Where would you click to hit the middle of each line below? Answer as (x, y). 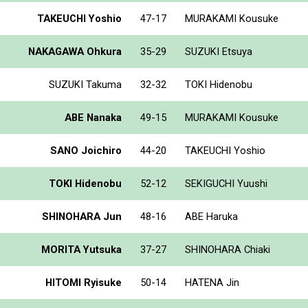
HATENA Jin (212, 282)
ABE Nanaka (93, 117)
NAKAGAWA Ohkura (75, 51)
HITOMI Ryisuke (84, 282)
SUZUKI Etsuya (219, 51)
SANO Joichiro (86, 150)
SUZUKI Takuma (85, 84)
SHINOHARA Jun (82, 216)
